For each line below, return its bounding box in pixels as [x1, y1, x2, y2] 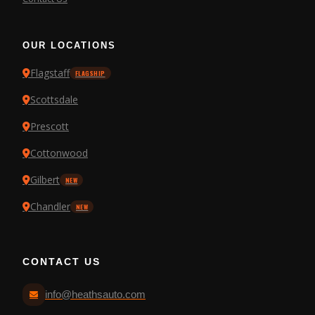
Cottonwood [30, 146, 88, 160]
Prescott [30, 119, 69, 133]
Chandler [30, 199, 70, 213]
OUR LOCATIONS [22, 39, 116, 51]
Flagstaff [30, 65, 70, 79]
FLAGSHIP [75, 67, 105, 78]
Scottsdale [30, 92, 78, 106]
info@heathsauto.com [45, 288, 146, 300]
